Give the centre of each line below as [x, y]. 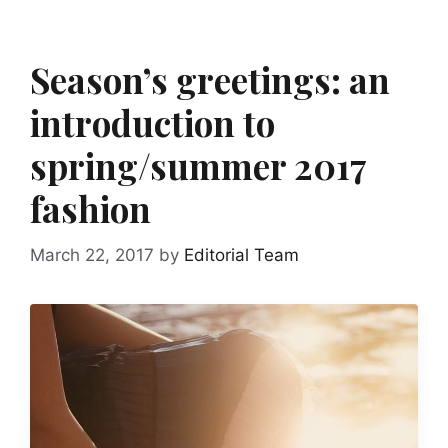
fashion [90, 209]
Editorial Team [241, 254]
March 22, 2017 [92, 254]
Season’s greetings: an [210, 80]
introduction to [152, 123]
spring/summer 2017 [198, 166]
